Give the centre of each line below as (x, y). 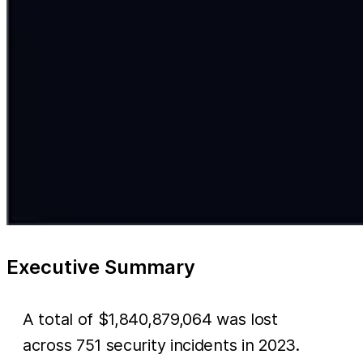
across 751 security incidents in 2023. (161, 345)
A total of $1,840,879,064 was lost (150, 319)
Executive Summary (101, 267)
